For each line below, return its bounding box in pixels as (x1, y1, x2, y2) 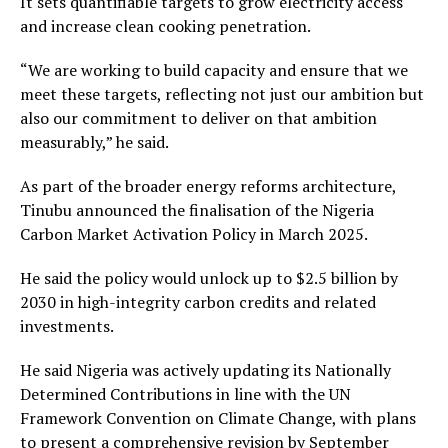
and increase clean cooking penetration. (20, 15, 311, 37)
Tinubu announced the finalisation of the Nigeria (20, 199, 374, 221)
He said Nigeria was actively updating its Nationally (20, 359, 391, 381)
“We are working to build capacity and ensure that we (20, 59, 408, 81)
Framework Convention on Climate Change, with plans (20, 407, 416, 429)
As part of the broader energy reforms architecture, (20, 175, 396, 197)
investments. (20, 315, 114, 337)
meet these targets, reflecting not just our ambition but (20, 83, 424, 105)
